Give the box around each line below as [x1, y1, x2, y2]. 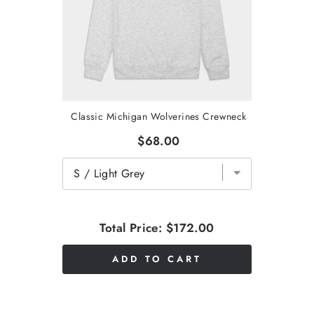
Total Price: [100, 219, 163, 237]
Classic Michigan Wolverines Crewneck [71, 109, 247, 123]
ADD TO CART [112, 252, 202, 266]
